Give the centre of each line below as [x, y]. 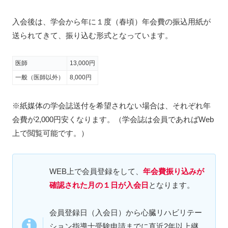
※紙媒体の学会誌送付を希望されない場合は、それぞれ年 [111, 105]
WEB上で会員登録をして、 [96, 171]
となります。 [172, 185]
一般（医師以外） [40, 77]
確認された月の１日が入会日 [99, 185]
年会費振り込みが [174, 171]
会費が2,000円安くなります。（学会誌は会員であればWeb [113, 119]
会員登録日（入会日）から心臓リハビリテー [126, 212]
